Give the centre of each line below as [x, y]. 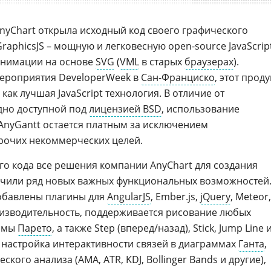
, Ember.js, [175, 197]
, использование [201, 109]
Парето [35, 228]
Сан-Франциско [178, 77]
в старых [162, 62]
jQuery [215, 197]
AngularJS [129, 197]
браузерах [209, 62]
